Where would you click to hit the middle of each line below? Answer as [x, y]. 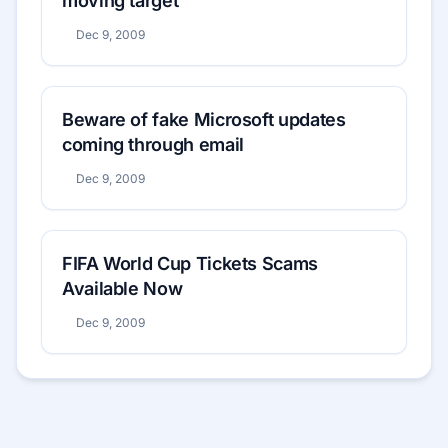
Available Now [122, 288]
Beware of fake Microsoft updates [204, 119]
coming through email [153, 144]
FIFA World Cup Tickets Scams [190, 263]
